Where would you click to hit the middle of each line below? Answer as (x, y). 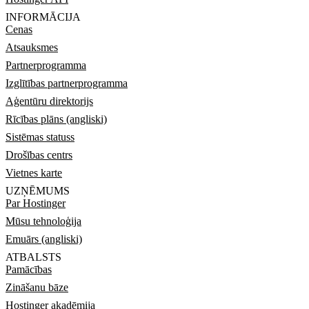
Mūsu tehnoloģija (43, 221)
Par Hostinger (36, 203)
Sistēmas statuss (40, 137)
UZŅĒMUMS (38, 191)
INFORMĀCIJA (43, 17)
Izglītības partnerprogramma (67, 83)
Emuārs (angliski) (44, 239)
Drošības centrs (39, 155)
